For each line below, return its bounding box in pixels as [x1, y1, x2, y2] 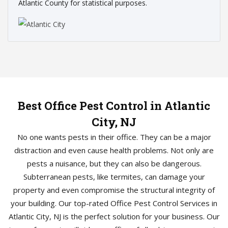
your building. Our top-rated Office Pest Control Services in [11, 198, 217, 209]
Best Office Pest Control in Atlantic [18, 98, 210, 113]
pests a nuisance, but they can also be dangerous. [26, 158, 202, 169]
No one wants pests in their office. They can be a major [17, 132, 211, 142]
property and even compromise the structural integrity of [13, 185, 215, 195]
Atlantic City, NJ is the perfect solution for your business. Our [8, 211, 220, 222]
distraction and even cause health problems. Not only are [14, 145, 214, 156]
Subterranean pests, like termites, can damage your [23, 172, 205, 182]
